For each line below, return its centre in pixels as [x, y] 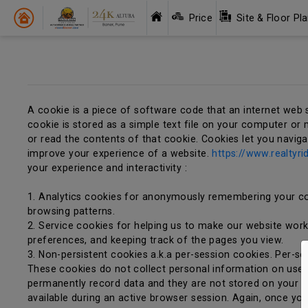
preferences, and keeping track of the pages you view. [156, 240]
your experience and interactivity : [108, 168]
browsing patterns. [71, 211]
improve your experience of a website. [120, 154]
